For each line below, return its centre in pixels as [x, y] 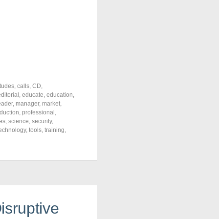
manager [27, 104]
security [42, 121]
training [55, 130]
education [60, 95]
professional [38, 112]
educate [33, 95]
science [19, 121]
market [51, 104]
